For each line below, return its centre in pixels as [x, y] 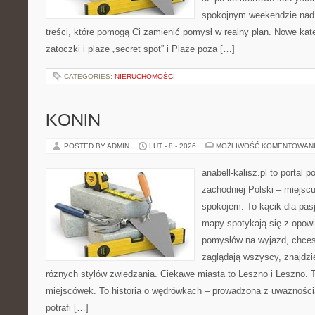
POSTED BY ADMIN [98, 146]
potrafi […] [67, 308]
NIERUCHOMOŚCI [145, 76]
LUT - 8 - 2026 [173, 146]
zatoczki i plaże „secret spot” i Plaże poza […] [140, 49]
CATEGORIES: [89, 76]
